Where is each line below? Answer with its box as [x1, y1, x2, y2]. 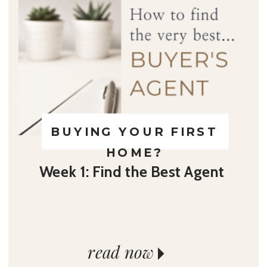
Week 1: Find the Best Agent [39, 163, 225, 181]
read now [88, 240, 154, 263]
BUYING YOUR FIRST [50, 124, 219, 139]
